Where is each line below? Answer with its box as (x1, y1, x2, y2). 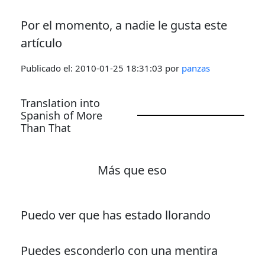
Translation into (20, 95, 100, 110)
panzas (181, 62, 210, 74)
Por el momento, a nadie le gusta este (20, 17, 227, 33)
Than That (20, 120, 71, 135)
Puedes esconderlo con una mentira (20, 242, 218, 258)
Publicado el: (20, 62, 75, 74)
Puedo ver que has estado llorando (20, 206, 211, 223)
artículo (20, 34, 62, 51)
